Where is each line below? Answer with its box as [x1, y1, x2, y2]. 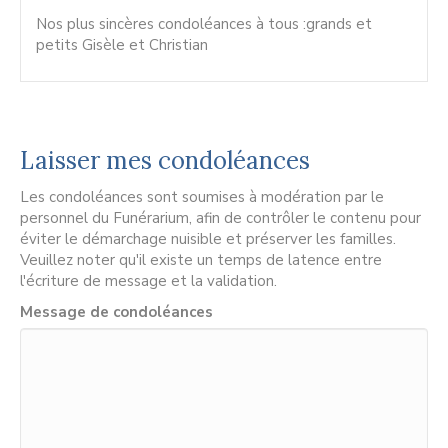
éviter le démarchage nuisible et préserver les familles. [20, 229, 396, 250]
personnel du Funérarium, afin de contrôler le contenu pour [20, 208, 421, 229]
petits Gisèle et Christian [36, 35, 208, 56]
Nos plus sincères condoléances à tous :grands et [36, 14, 372, 35]
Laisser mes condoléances [20, 145, 310, 177]
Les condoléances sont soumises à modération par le [20, 187, 384, 208]
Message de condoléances [20, 302, 213, 323]
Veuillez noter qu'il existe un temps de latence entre [20, 250, 382, 271]
